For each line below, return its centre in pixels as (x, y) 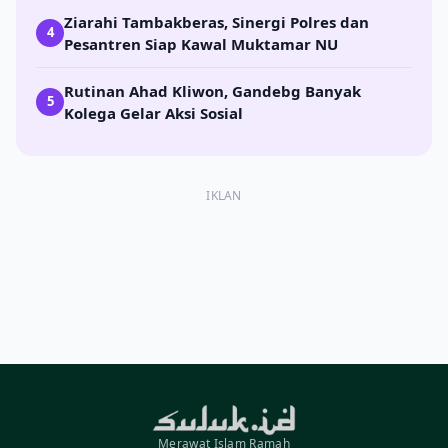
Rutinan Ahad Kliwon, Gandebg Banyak (212, 90)
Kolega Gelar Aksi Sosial (153, 112)
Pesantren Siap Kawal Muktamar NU (201, 43)
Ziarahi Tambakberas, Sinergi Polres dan (216, 21)
